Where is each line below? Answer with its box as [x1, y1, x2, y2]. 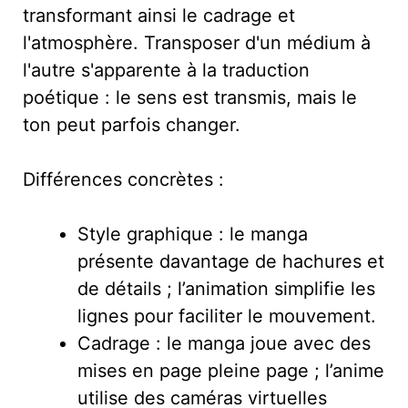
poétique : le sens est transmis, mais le [23, 86, 357, 108]
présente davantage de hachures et [77, 250, 384, 272]
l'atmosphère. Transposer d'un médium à [23, 31, 371, 54]
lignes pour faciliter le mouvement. [77, 304, 376, 327]
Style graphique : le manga [77, 222, 308, 245]
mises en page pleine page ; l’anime [77, 359, 384, 382]
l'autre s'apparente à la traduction [23, 58, 310, 81]
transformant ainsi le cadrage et [23, 4, 295, 26]
